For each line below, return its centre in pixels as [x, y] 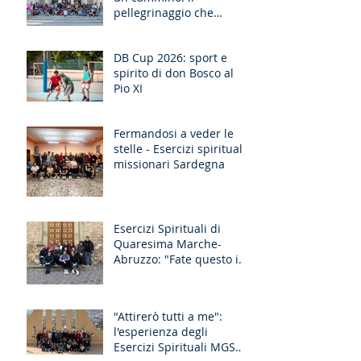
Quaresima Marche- [168, 244]
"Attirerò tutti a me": [168, 316]
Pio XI [128, 88]
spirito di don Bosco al [174, 73]
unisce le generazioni [171, 28]
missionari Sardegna [169, 164]
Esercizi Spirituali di [167, 228]
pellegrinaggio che [164, 12]
